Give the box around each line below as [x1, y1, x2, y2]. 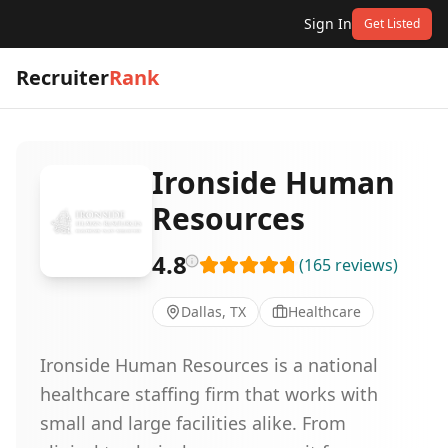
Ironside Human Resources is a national [40, 353, 378, 377]
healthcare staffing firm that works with [40, 382, 378, 406]
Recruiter [16, 64, 109, 91]
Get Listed [364, 15, 420, 32]
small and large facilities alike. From [40, 411, 346, 435]
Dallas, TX [181, 302, 246, 321]
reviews [335, 254, 393, 276]
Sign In [304, 14, 352, 33]
